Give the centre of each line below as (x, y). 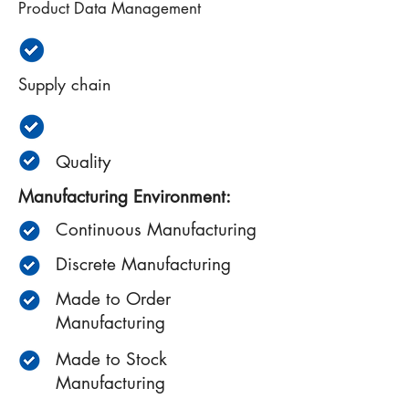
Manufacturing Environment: (125, 197)
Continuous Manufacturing (156, 230)
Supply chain (65, 84)
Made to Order (113, 299)
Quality (83, 162)
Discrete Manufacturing (143, 264)
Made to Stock (111, 359)
